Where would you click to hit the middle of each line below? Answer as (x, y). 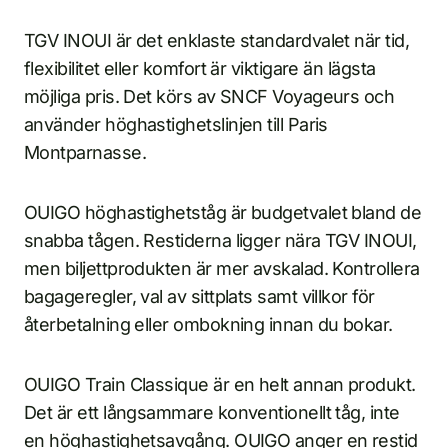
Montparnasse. (85, 152)
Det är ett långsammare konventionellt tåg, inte (212, 412)
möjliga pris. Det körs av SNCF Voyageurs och (209, 96)
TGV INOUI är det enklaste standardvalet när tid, (217, 40)
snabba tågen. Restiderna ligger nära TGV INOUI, (220, 240)
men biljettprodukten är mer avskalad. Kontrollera (222, 268)
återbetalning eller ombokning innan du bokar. (208, 324)
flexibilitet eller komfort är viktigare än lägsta (200, 68)
